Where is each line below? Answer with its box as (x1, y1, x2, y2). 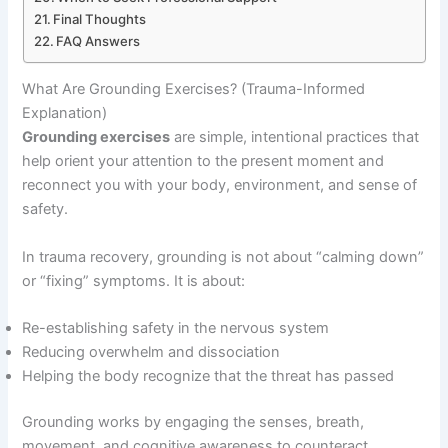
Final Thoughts (53, 10, 147, 27)
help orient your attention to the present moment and (22, 152, 385, 171)
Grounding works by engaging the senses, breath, (22, 412, 365, 431)
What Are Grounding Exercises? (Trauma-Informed (22, 80, 366, 99)
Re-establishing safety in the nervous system (22, 318, 330, 337)
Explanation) (22, 104, 108, 123)
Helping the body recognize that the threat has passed (22, 366, 395, 385)
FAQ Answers (56, 32, 141, 49)
